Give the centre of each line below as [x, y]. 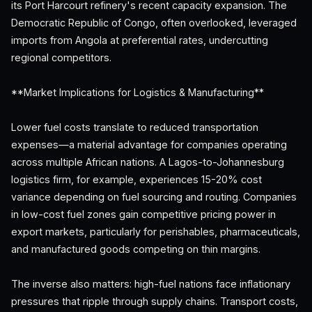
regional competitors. [61, 57]
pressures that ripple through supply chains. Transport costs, [155, 301]
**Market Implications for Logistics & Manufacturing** [138, 92]
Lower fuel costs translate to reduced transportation [135, 127]
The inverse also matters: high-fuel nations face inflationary [151, 284]
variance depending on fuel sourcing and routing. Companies [154, 197]
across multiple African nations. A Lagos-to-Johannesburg [148, 162]
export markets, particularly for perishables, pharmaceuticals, [156, 232]
